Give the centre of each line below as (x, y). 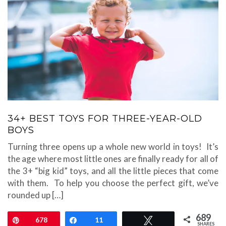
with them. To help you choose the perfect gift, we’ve (113, 183)
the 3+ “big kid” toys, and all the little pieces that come (113, 171)
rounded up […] (36, 195)
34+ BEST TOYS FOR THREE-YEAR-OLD (105, 119)
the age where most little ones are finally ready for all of (113, 159)
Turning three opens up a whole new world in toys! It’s (113, 147)
